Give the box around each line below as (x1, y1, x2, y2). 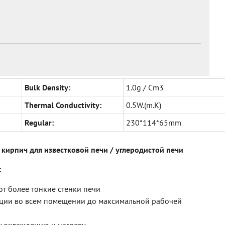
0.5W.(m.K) (126, 100, 161, 110)
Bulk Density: (25, 82, 70, 93)
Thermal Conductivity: (25, 100, 101, 110)
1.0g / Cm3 (126, 82, 164, 93)
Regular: (25, 118, 54, 128)
